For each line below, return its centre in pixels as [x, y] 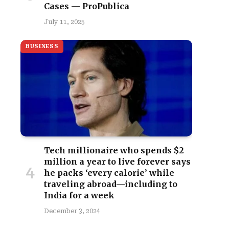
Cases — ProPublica [87, 6]
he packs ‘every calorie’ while [109, 173]
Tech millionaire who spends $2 [114, 150]
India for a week [79, 195]
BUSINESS [42, 46]
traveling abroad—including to [111, 184]
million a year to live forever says [117, 162]
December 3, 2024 [72, 211]
